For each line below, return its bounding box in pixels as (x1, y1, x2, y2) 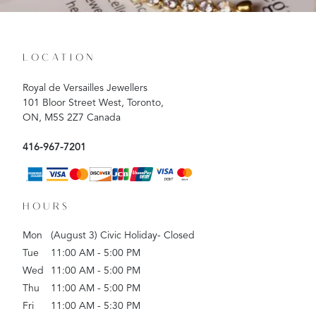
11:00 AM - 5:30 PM (51, 300, 140, 311)
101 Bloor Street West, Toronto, (23, 97, 164, 108)
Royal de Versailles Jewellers (23, 83, 147, 93)
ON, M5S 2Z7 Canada (23, 112, 121, 123)
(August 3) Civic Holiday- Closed (51, 230, 195, 241)
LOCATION (23, 51, 96, 65)
